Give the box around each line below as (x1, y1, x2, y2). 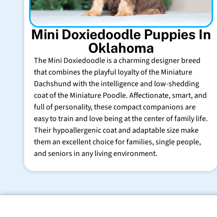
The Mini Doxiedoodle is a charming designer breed (34, 55, 201, 66)
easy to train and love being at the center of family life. (34, 113, 208, 124)
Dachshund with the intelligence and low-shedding (34, 78, 199, 89)
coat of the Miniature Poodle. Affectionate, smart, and (34, 90, 207, 101)
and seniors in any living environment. (34, 148, 157, 159)
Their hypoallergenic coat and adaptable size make (34, 124, 199, 136)
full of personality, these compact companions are (34, 101, 196, 112)
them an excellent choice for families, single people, (34, 136, 201, 147)
